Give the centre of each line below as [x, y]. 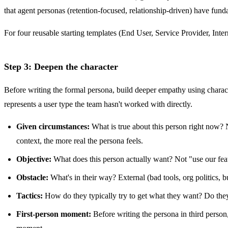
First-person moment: [54, 214]
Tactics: [30, 196]
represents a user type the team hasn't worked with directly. [98, 104]
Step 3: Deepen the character [61, 67]
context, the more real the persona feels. [80, 141]
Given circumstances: [53, 127]
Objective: [34, 159]
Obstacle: [32, 178]
